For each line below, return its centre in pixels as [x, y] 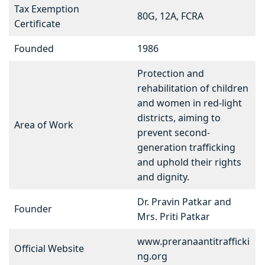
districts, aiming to [179, 118]
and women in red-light [190, 103]
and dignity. [163, 177]
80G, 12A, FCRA [170, 16]
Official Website [49, 249]
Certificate [37, 24]
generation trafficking [186, 148]
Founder [33, 209]
